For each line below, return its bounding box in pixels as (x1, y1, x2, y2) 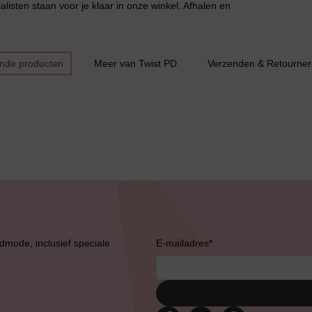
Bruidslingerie (194, 232, 261, 244)
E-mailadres (156, 237, 209, 249)
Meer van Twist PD (93, 58, 177, 69)
